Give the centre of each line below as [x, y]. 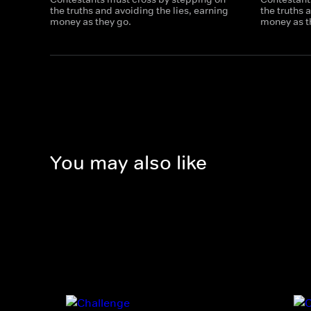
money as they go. [91, 22]
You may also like [128, 163]
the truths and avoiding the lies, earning [139, 10]
